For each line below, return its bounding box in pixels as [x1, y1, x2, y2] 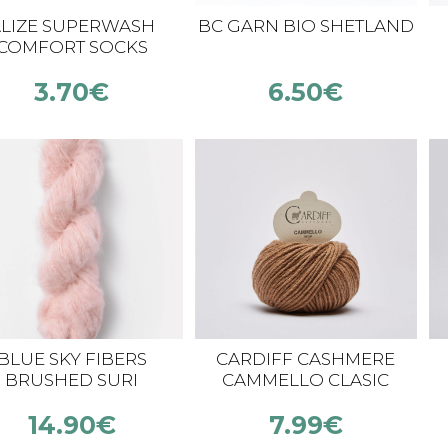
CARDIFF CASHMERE [216, 349, 396, 369]
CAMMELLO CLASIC [222, 370, 390, 390]
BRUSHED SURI [5, 370, 139, 390]
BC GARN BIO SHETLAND [197, 15, 414, 36]
